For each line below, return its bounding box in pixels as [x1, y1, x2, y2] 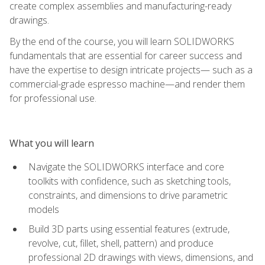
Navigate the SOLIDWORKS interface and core [28, 160, 224, 173]
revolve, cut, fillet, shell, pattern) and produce [28, 236, 214, 250]
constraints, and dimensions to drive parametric [28, 188, 228, 202]
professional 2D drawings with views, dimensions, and [28, 250, 253, 264]
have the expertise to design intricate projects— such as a [9, 63, 253, 76]
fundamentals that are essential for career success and [9, 49, 242, 62]
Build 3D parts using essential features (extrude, [28, 222, 230, 235]
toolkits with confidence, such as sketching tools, [28, 174, 231, 188]
